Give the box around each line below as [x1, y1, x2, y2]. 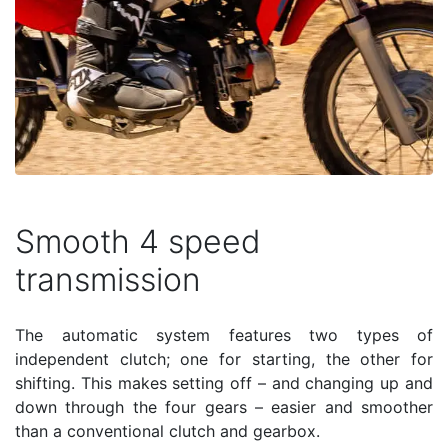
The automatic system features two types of [15, 324, 433, 345]
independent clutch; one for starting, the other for [15, 348, 433, 369]
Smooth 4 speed [15, 221, 261, 261]
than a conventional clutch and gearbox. [15, 420, 320, 441]
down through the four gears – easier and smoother [15, 396, 433, 417]
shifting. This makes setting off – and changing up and [15, 372, 433, 393]
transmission [15, 259, 201, 299]
